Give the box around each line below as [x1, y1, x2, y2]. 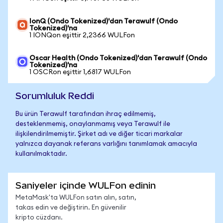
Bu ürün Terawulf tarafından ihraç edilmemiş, [15, 111, 156, 117]
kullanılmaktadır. [15, 151, 67, 157]
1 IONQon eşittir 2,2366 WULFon [29, 32, 135, 39]
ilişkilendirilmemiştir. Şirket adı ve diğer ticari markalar [15, 131, 183, 137]
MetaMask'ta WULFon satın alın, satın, [15, 195, 136, 201]
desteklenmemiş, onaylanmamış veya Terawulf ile [15, 121, 170, 127]
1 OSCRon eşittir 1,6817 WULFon [29, 69, 131, 76]
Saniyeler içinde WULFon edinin [15, 180, 156, 191]
